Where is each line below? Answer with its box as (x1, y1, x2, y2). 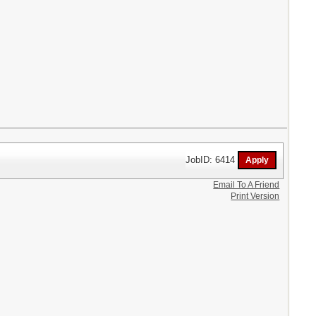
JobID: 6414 (186, 154, 238, 165)
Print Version (231, 190, 280, 201)
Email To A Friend (213, 179, 280, 190)
